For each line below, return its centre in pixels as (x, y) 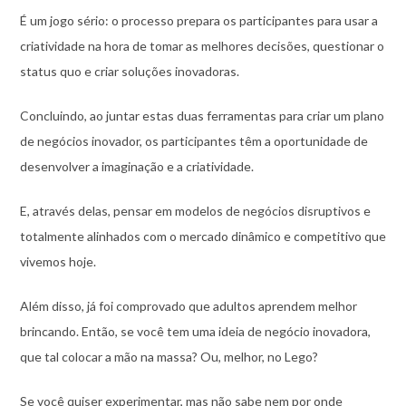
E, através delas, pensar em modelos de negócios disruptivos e (195, 210)
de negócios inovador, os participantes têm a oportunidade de (193, 140)
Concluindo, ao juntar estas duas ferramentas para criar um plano (202, 115)
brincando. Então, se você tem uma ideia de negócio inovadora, (195, 331)
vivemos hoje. (58, 261)
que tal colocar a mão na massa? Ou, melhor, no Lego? (169, 356)
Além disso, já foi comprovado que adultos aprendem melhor (188, 305)
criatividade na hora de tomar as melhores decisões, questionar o (202, 45)
